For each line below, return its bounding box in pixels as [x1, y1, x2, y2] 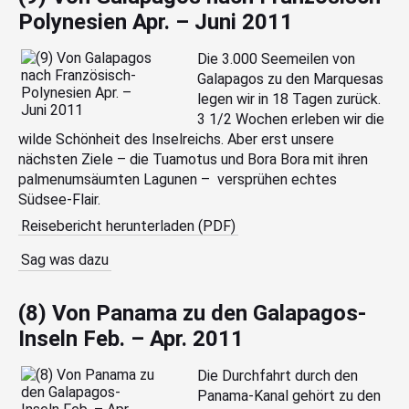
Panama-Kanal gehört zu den [197, 387, 382, 404]
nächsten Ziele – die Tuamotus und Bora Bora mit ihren [18, 151, 368, 168]
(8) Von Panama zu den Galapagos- [18, 300, 366, 326]
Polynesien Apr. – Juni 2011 [18, 9, 293, 35]
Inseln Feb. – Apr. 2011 [18, 326, 244, 351]
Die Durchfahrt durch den [197, 367, 359, 384]
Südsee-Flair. [18, 191, 100, 208]
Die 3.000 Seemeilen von [197, 50, 356, 68]
